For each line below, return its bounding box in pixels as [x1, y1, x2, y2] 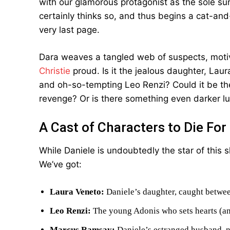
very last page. [39, 25, 100, 35]
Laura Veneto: [50, 187, 104, 197]
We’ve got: [39, 159, 82, 169]
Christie [39, 66, 70, 76]
